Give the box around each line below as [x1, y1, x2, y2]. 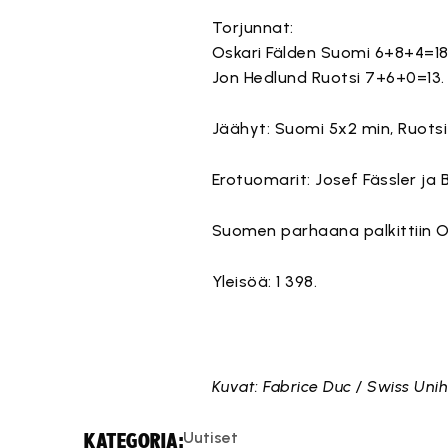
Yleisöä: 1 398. [211, 272, 318, 291]
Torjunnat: [211, 18, 294, 37]
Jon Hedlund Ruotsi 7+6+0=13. [211, 68, 445, 87]
